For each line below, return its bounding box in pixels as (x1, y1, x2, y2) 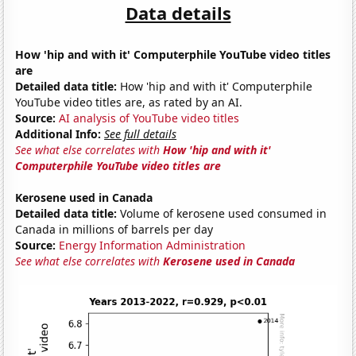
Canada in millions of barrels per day (15, 221, 214, 237)
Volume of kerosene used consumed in (117, 205, 327, 221)
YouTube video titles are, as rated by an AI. (15, 94, 243, 110)
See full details (104, 126, 177, 141)
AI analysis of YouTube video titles (59, 110, 240, 126)
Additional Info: (15, 126, 102, 141)
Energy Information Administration (59, 237, 246, 253)
